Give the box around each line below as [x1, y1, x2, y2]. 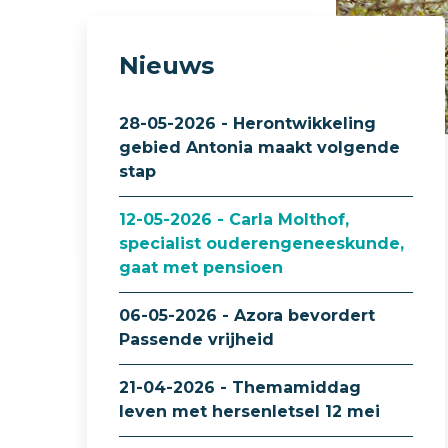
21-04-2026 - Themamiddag [119, 378, 361, 397]
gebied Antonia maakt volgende [119, 138, 400, 157]
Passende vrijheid [119, 330, 274, 349]
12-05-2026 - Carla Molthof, [119, 210, 349, 229]
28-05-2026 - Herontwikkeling [119, 114, 376, 133]
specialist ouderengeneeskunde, [119, 234, 404, 253]
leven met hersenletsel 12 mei [119, 402, 380, 421]
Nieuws [119, 51, 214, 80]
